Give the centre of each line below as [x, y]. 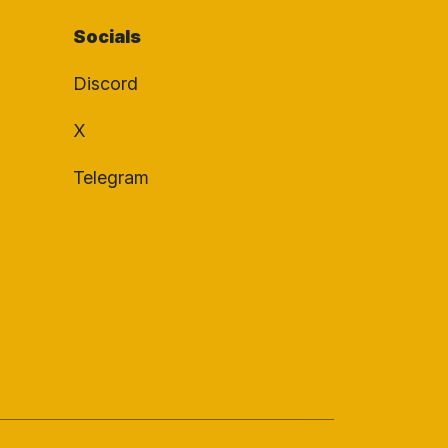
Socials [107, 37]
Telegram [111, 178]
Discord [105, 84]
